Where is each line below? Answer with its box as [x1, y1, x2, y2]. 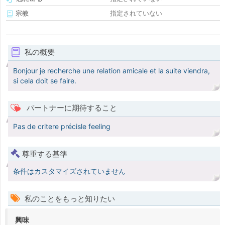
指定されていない [110, 9, 162, 18]
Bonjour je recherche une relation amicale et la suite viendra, [13, 66, 210, 75]
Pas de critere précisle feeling [13, 122, 110, 131]
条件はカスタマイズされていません [13, 167, 126, 176]
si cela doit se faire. [13, 76, 76, 85]
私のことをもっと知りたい [23, 194, 115, 204]
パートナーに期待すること [24, 103, 117, 113]
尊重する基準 [22, 149, 67, 159]
